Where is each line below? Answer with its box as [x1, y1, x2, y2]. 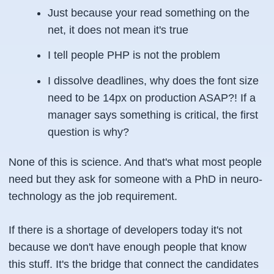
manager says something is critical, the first [48, 108, 258, 121]
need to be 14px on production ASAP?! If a [48, 91, 256, 104]
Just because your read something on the [48, 6, 250, 19]
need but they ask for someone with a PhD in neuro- [9, 172, 262, 185]
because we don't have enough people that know [9, 240, 246, 253]
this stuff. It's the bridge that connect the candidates [9, 257, 259, 270]
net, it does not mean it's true [48, 23, 188, 36]
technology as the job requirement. [9, 190, 177, 202]
